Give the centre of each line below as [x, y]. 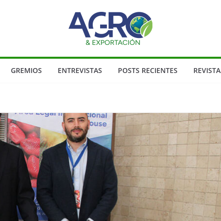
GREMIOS [26, 70]
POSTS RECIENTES [147, 70]
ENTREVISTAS [80, 70]
